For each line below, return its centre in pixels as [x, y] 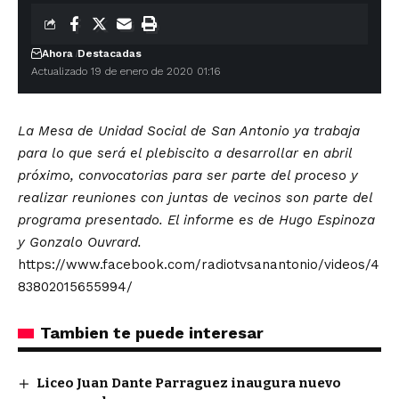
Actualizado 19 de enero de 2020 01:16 [126, 71]
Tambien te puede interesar [152, 333]
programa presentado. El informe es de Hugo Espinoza [196, 220]
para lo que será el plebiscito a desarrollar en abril [185, 153]
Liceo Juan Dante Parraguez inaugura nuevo [189, 383]
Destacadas [110, 53]
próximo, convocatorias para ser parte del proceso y [188, 175]
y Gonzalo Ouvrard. [80, 242]
